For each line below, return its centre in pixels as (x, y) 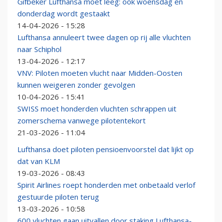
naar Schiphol (39, 49)
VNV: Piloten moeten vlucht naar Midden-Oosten (100, 73)
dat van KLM (39, 161)
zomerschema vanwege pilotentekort (82, 121)
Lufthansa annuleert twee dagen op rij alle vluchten (104, 37)
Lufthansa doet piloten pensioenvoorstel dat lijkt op (106, 149)
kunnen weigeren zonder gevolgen (76, 85)
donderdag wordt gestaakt (64, 14)
